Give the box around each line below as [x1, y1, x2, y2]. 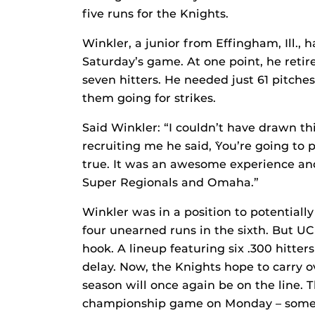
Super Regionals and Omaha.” [82, 176, 259, 190]
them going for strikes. [82, 91, 216, 105]
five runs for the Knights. [82, 7, 229, 21]
